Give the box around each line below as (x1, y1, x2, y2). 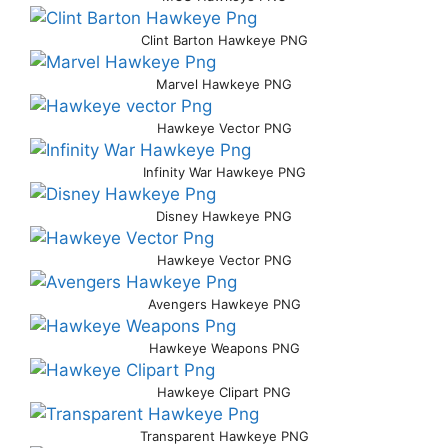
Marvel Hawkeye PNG (156, 76, 292, 92)
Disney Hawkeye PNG (156, 208, 292, 224)
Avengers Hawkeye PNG (147, 296, 301, 312)
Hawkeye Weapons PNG (148, 340, 300, 356)
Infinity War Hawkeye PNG (142, 164, 306, 180)
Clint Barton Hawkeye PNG (140, 32, 308, 48)
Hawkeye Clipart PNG (157, 384, 291, 400)
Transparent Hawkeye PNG (139, 428, 309, 444)
